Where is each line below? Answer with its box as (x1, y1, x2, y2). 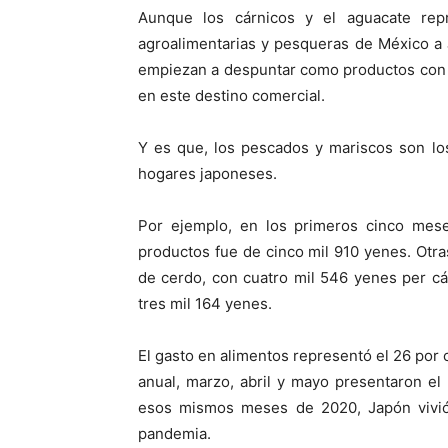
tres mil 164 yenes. (138, 293, 272, 313)
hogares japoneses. (138, 163, 277, 183)
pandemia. (138, 423, 211, 443)
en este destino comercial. (138, 85, 325, 105)
